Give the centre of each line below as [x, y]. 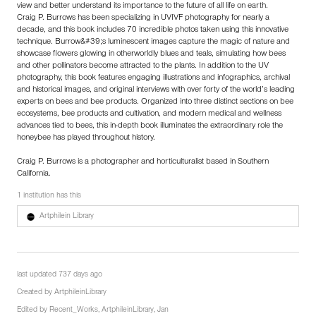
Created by [36, 293]
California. [34, 174]
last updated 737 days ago [60, 275]
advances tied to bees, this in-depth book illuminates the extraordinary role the [150, 126]
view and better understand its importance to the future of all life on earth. [142, 6]
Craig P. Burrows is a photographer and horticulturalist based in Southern [143, 162]
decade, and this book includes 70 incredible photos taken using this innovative [153, 30]
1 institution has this [49, 196]
